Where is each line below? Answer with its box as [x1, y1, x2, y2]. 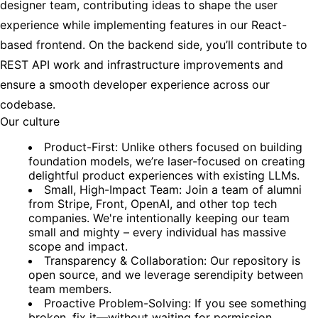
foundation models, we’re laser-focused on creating [28, 153, 305, 168]
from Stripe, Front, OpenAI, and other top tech [28, 196, 277, 211]
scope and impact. [28, 238, 128, 253]
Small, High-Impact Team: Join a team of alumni [44, 182, 302, 197]
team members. [28, 281, 111, 296]
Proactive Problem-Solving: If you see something [44, 295, 307, 310]
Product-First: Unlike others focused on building [44, 139, 302, 154]
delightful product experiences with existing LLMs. [28, 168, 300, 182]
